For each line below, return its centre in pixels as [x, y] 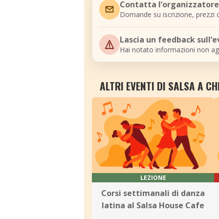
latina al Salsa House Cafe [153, 205]
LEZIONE [153, 178]
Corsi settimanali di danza [153, 193]
